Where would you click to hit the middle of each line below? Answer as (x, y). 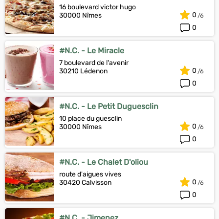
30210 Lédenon (83, 71)
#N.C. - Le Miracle (92, 51)
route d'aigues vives (90, 174)
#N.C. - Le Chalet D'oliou (104, 162)
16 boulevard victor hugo (98, 7)
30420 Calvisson (85, 183)
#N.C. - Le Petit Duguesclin (109, 106)
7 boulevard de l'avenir (94, 63)
